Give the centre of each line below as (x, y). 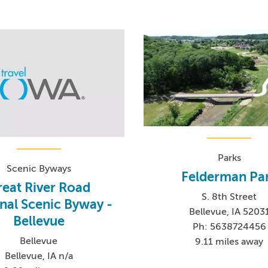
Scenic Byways (39, 168)
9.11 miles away (229, 241)
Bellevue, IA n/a (39, 256)
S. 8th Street (229, 197)
